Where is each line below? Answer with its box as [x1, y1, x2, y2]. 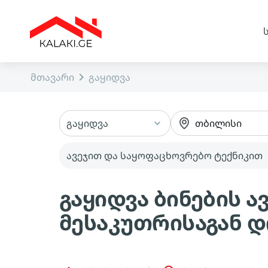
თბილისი [194, 117, 242, 130]
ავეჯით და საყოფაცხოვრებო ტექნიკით [66, 149, 263, 162]
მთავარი [31, 71, 74, 84]
